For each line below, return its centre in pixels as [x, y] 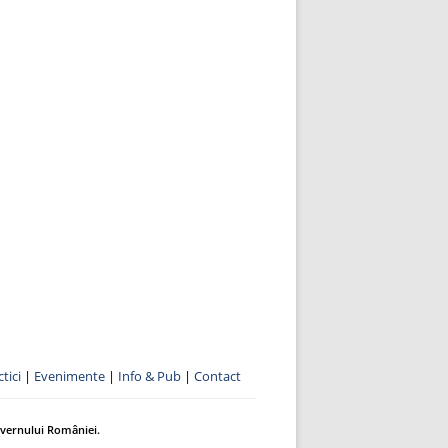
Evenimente [69, 376]
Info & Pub [151, 376]
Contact [217, 376]
